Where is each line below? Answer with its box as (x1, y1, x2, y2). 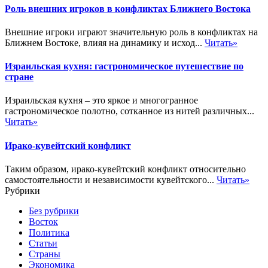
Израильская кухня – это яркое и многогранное (5, 95, 198, 106)
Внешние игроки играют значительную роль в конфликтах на (5, 26, 258, 37)
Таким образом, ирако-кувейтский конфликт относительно (5, 163, 246, 174)
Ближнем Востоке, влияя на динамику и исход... (5, 37, 205, 48)
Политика (29, 227, 69, 237)
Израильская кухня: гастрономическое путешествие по (5, 61, 243, 72)
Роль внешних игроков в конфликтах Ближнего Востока (5, 3, 251, 14)
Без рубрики (29, 205, 79, 216)
